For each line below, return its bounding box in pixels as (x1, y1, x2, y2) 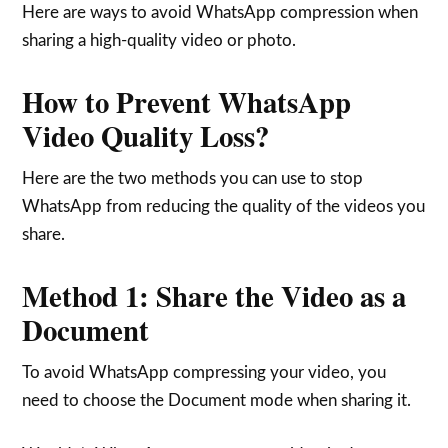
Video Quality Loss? (22, 115, 270, 157)
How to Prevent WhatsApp (22, 81, 352, 123)
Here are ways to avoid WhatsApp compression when (22, 4, 419, 21)
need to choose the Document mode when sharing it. (22, 392, 412, 409)
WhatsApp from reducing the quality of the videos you (22, 198, 426, 215)
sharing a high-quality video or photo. (22, 32, 297, 49)
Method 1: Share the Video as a (22, 275, 407, 317)
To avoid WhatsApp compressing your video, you (22, 364, 387, 381)
